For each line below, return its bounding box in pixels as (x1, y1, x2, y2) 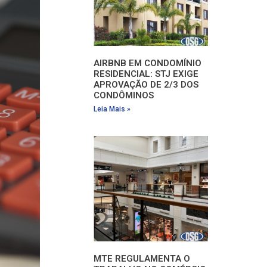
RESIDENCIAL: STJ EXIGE (94, 69, 199, 80)
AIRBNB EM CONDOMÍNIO (94, 58, 202, 69)
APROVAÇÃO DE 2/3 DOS (94, 79, 199, 91)
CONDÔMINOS (94, 90, 157, 101)
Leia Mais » (94, 105, 131, 114)
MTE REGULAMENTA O (94, 253, 191, 265)
